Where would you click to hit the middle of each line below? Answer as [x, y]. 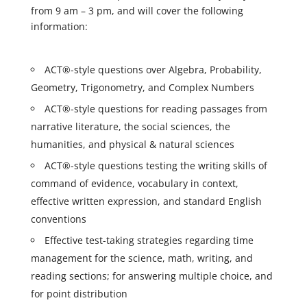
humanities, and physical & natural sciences [132, 144]
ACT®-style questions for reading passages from [156, 109]
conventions [58, 219]
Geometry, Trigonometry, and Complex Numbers [142, 87]
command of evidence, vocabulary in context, [134, 183]
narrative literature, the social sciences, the [130, 126]
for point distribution [79, 294]
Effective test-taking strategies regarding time [149, 240]
